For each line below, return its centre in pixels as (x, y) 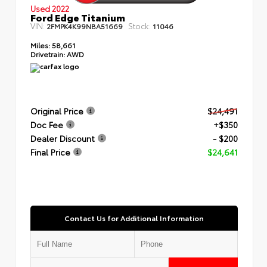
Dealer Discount (63, 138)
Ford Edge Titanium (78, 17)
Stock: (139, 25)
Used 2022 (50, 8)
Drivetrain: (48, 54)
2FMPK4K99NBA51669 (85, 26)
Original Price (57, 111)
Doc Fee (47, 124)
